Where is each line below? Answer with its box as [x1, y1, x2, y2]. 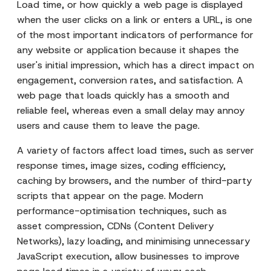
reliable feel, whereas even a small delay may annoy [17, 104, 244, 117]
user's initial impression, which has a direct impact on [17, 59, 254, 71]
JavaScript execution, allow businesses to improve [17, 250, 240, 263]
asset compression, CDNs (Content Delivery [17, 220, 214, 232]
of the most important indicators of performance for [17, 28, 253, 41]
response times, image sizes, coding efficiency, [17, 159, 226, 172]
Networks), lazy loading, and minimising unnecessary [17, 235, 250, 247]
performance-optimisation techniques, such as [17, 204, 227, 217]
